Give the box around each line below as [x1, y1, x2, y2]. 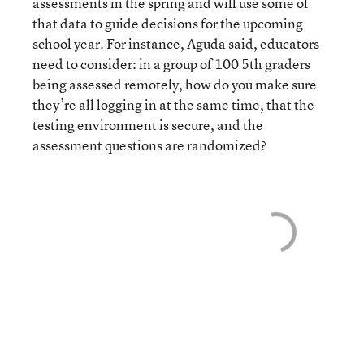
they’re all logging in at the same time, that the [32, 94, 314, 114]
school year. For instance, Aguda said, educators [32, 33, 319, 53]
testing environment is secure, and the [32, 115, 263, 134]
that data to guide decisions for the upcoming [32, 13, 303, 32]
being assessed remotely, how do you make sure [32, 74, 317, 93]
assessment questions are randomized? [32, 135, 268, 154]
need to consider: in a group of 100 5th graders [32, 54, 310, 73]
